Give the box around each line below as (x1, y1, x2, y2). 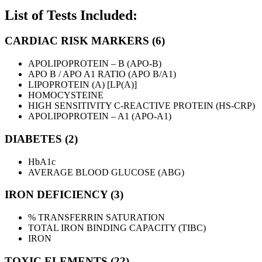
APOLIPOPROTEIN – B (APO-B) (28, 58, 161, 69)
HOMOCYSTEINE (28, 90, 104, 101)
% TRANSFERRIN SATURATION (28, 212, 165, 223)
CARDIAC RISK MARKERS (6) (5, 35, 165, 47)
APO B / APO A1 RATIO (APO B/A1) (28, 69, 176, 80)
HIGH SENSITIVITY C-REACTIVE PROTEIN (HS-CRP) (28, 101, 255, 111)
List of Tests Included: (5, 7, 137, 23)
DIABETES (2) (5, 132, 78, 145)
